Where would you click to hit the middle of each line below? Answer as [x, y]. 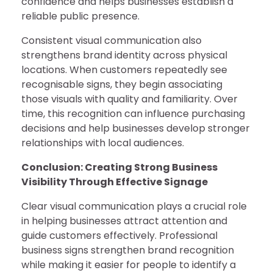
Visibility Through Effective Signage [115, 182]
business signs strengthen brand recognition [128, 250]
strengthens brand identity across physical [124, 55]
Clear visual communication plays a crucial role [134, 206]
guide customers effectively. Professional [119, 236]
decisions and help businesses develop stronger [136, 128]
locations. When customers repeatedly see [124, 70]
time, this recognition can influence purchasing [133, 114]
